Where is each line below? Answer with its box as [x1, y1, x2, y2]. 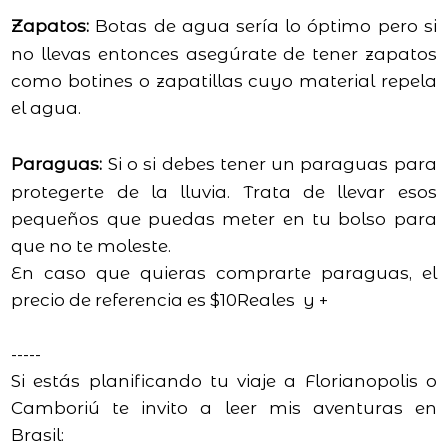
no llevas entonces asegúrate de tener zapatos [11, 44, 437, 65]
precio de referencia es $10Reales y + [11, 290, 329, 311]
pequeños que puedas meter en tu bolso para [11, 209, 437, 230]
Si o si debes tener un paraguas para [102, 154, 437, 175]
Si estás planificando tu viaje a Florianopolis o [11, 371, 437, 392]
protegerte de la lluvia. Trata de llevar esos [11, 182, 437, 203]
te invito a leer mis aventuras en [100, 398, 437, 419]
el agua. [11, 98, 82, 119]
